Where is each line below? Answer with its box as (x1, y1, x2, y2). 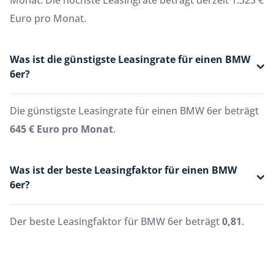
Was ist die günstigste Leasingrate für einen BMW (10, 53, 250, 67)
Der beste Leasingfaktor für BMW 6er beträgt (10, 215, 222, 229)
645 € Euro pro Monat (10, 122, 113, 136)
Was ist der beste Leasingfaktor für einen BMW (10, 163, 237, 177)
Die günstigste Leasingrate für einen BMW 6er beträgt (10, 104, 259, 118)
